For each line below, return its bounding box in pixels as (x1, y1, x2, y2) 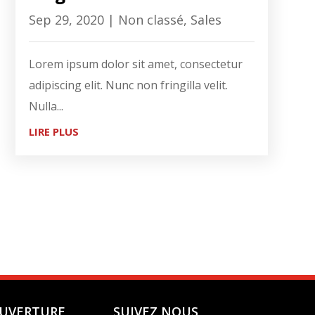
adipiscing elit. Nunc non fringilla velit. (28, 77, 228, 93)
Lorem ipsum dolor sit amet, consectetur (28, 56, 243, 72)
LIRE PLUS (28, 124, 79, 139)
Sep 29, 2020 (28, 11, 104, 28)
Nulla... (28, 98, 63, 114)
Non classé (117, 11, 184, 28)
